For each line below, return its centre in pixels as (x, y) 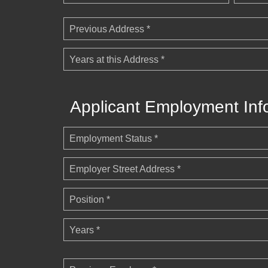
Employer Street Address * (125, 169)
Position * (90, 200)
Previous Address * (110, 29)
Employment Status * (114, 139)
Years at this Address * (117, 60)
